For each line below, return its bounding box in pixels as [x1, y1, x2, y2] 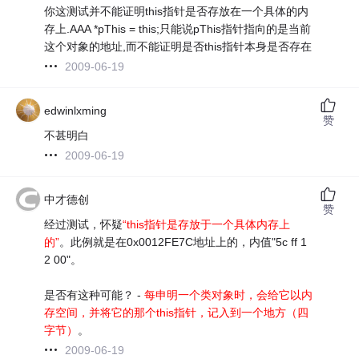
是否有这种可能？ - [44, 288, 145, 301]
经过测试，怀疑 [44, 217, 123, 231]
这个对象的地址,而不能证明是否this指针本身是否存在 [44, 39, 313, 53]
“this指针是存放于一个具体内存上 [123, 217, 291, 231]
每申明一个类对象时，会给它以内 [144, 288, 313, 301]
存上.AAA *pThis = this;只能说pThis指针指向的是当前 [44, 22, 312, 35]
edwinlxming [44, 103, 107, 117]
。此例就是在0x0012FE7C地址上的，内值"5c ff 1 [59, 235, 308, 248]
